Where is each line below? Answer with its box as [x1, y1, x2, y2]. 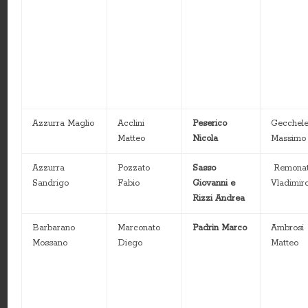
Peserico [192, 118, 228, 129]
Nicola [192, 133, 219, 144]
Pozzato [118, 163, 151, 174]
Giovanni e [192, 178, 236, 189]
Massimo [271, 133, 307, 144]
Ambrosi [271, 223, 305, 234]
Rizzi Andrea [192, 193, 245, 204]
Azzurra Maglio [32, 118, 95, 129]
